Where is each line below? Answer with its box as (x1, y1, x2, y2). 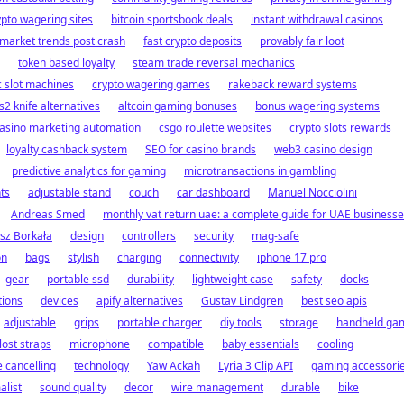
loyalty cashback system (6, 142, 127, 157)
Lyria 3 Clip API (218, 358, 293, 373)
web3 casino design (274, 142, 372, 157)
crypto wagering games (92, 77, 210, 92)
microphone (69, 336, 130, 352)
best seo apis (301, 293, 367, 308)
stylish (68, 250, 99, 265)
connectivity (179, 250, 239, 265)
